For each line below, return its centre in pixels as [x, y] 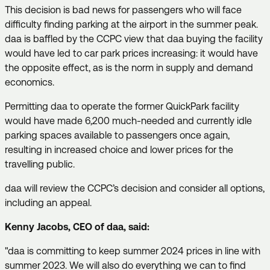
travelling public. [40, 164]
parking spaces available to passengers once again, [117, 135]
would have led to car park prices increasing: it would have [131, 53]
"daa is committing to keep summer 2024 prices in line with [133, 251]
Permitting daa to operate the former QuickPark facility [122, 106]
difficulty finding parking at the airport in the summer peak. [131, 24]
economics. [31, 82]
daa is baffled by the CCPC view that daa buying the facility [134, 39]
